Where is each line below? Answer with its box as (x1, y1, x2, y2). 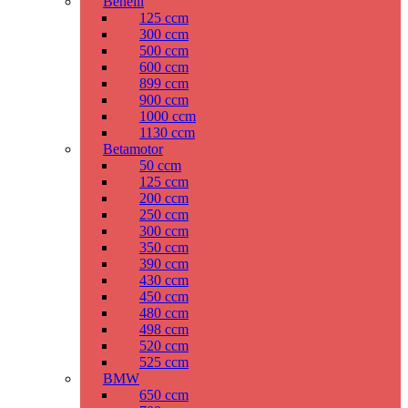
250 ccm (139, 207, 189, 223)
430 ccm (139, 272, 189, 289)
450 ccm (139, 289, 189, 305)
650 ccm (139, 387, 189, 403)
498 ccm (139, 321, 189, 338)
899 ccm (139, 76, 189, 92)
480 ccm (139, 305, 189, 321)
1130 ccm (139, 125, 195, 141)
